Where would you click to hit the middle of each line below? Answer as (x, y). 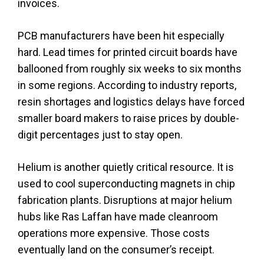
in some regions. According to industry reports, (127, 85)
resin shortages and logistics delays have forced (131, 101)
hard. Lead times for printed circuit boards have (128, 52)
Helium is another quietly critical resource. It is (126, 167)
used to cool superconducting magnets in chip (126, 183)
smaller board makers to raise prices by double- (128, 118)
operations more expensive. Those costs (114, 233)
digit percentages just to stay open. (100, 134)
